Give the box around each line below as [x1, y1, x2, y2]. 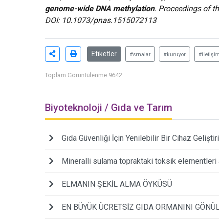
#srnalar [130, 51, 151, 58]
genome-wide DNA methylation [45, 4, 154, 14]
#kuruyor [163, 51, 186, 58]
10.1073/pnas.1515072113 [62, 16, 156, 25]
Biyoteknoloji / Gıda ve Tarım [45, 102, 172, 114]
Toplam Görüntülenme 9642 [45, 71, 122, 79]
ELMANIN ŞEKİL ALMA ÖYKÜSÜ [62, 179, 172, 189]
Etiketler [91, 50, 117, 58]
